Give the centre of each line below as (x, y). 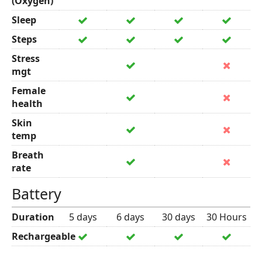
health (27, 104)
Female (29, 91)
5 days (83, 217)
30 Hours (226, 217)
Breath (28, 155)
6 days (130, 217)
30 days (178, 217)
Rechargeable (44, 236)
